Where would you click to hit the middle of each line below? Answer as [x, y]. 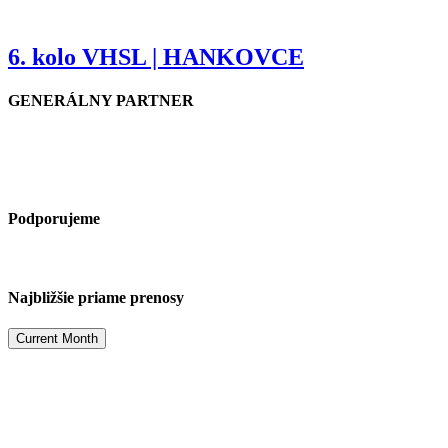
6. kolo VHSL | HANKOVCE [156, 57]
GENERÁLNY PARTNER [101, 101]
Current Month [57, 339]
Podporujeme [54, 219]
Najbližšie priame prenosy [96, 297]
